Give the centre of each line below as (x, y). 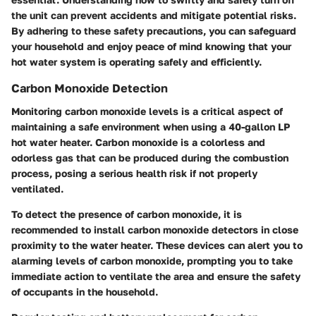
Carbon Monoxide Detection (90, 89)
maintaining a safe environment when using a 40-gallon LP (151, 126)
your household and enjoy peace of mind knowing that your (151, 47)
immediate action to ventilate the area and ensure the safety (156, 276)
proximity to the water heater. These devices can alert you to (157, 245)
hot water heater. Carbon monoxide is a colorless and (138, 142)
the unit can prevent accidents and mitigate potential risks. (154, 16)
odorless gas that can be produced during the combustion (150, 157)
